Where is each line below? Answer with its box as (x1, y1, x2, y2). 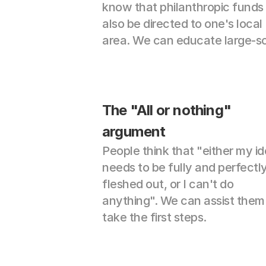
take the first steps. (102, 210, 207, 224)
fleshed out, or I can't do (102, 177, 233, 191)
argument (102, 123, 166, 140)
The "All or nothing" (102, 102, 231, 119)
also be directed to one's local (102, 17, 262, 31)
